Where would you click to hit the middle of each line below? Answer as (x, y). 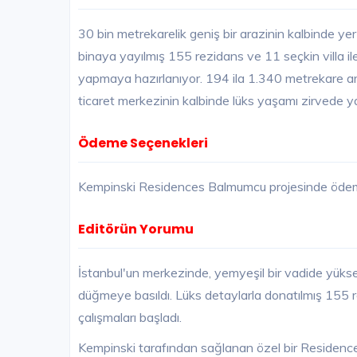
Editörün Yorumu (136, 229)
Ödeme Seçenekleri (143, 143)
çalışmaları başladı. (130, 318)
